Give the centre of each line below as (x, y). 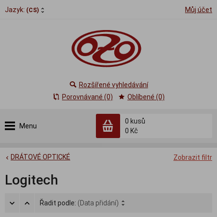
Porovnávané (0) (87, 97)
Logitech (31, 180)
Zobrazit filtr (193, 157)
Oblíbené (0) (146, 97)
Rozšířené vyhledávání (113, 85)
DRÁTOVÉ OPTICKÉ (40, 157)
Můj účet (199, 10)
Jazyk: (15, 10)
